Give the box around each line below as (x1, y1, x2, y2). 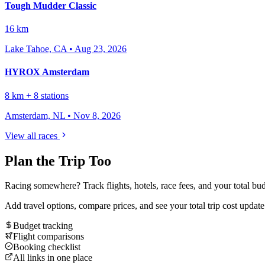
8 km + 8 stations (5, 90, 69, 101)
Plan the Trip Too (5, 153, 111, 169)
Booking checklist (13, 242, 80, 253)
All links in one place (13, 253, 92, 263)
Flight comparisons (13, 231, 84, 242)
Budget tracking (13, 221, 73, 231)
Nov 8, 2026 (73, 110, 121, 121)
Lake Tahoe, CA (5, 44, 67, 54)
